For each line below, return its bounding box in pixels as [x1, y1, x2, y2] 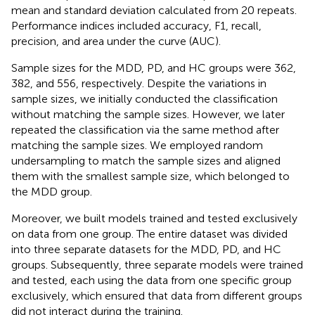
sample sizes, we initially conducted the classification [11, 91, 278, 105]
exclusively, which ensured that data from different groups [11, 288, 302, 302]
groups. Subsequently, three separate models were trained [11, 257, 303, 271]
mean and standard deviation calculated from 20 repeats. [11, 3, 297, 17]
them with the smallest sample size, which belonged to [11, 169, 290, 183]
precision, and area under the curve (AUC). [11, 34, 221, 48]
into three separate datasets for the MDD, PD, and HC [11, 242, 281, 256]
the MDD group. [11, 184, 92, 198]
